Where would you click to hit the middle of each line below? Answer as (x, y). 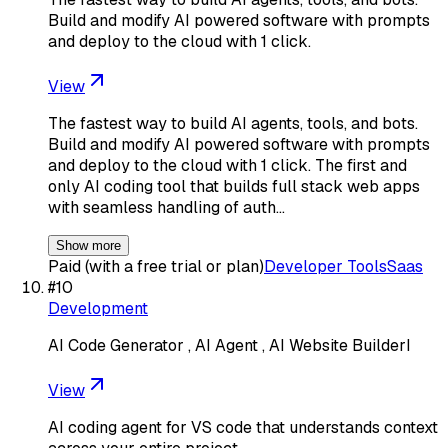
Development (98, 308)
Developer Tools (325, 266)
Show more (88, 245)
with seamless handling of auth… (166, 207)
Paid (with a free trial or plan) (156, 266)
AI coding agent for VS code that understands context (243, 427)
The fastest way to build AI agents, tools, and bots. (233, 123)
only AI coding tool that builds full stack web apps (234, 186)
